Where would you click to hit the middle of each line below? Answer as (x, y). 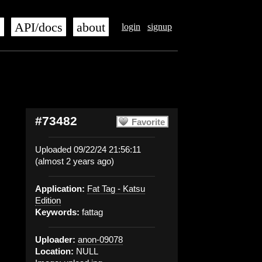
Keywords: (57, 212)
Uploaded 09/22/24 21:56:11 (88, 149)
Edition (48, 200)
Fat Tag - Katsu (116, 189)
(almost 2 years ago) (75, 161)
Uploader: (55, 239)
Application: (60, 189)
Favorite (148, 122)
